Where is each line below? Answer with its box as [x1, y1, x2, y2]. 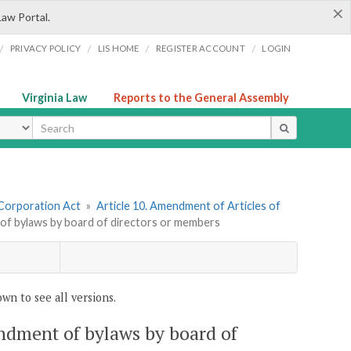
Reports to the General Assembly [114, 91, 289, 104]
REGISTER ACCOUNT [155, 43, 245, 53]
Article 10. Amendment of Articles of [96, 199, 280, 213]
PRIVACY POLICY [9, 43, 81, 53]
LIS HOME [97, 43, 139, 53]
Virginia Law [22, 91, 87, 104]
